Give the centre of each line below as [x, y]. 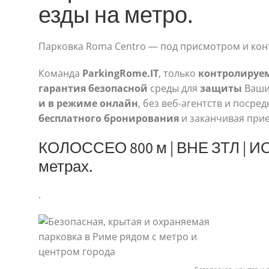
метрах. [65, 165]
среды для [174, 88]
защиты [221, 88]
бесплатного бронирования [108, 118]
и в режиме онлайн [88, 103]
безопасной [118, 88]
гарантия [62, 88]
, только [178, 73]
